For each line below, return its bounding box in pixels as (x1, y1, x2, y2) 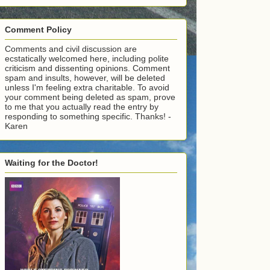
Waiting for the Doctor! (5, 157, 98, 168)
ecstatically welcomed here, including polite (5, 53, 169, 63)
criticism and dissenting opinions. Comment (5, 63, 170, 73)
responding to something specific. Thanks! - (5, 111, 171, 121)
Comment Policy (5, 24, 72, 34)
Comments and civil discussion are (5, 43, 137, 54)
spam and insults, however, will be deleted (5, 72, 165, 83)
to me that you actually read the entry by (5, 101, 159, 111)
